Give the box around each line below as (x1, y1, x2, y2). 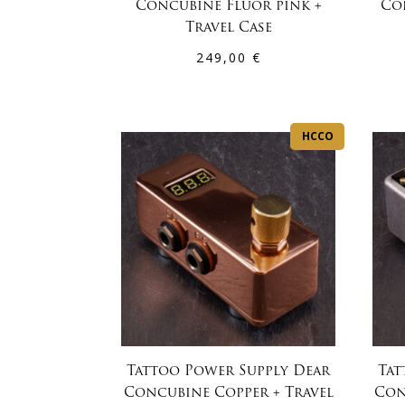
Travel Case (184, 21, 272, 35)
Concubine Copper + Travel (123, 386, 334, 400)
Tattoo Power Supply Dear (127, 364, 331, 379)
